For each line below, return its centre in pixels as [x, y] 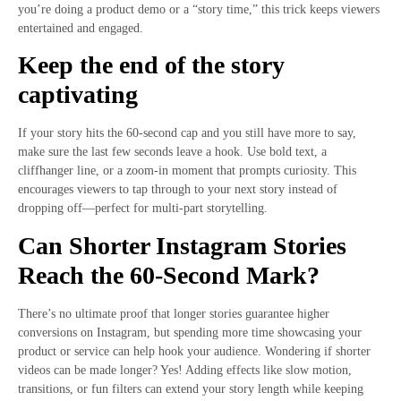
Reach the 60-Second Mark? [169, 275]
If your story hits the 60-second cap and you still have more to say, [187, 133]
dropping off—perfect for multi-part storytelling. [143, 209]
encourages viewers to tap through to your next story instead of [178, 190]
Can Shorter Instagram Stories [182, 245]
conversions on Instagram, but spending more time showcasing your [190, 332]
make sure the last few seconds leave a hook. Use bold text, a [172, 152]
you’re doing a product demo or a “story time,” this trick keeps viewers [199, 9]
